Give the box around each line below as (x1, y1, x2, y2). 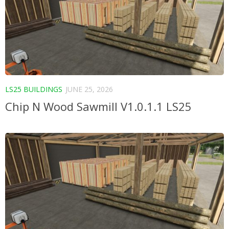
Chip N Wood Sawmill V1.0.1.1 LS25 (5, 98, 192, 114)
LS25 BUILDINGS (5, 84, 62, 95)
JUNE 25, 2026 (65, 84, 113, 95)
